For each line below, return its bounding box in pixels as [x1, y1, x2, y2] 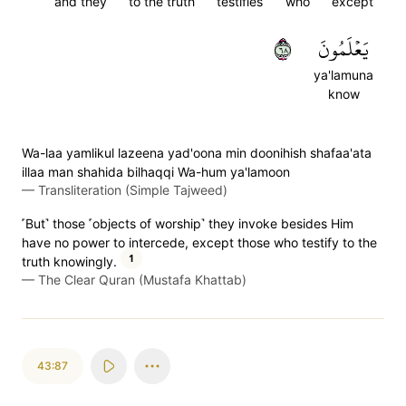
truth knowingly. [22, 254, 117, 269]
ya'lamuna [314, 67, 373, 82]
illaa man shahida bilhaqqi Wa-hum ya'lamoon [22, 164, 290, 179]
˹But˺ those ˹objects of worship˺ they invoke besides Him [22, 216, 353, 231]
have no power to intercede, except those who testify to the [22, 235, 377, 250]
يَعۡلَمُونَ [318, 30, 369, 68]
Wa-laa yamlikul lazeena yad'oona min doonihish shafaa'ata [22, 145, 372, 160]
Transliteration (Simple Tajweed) [38, 182, 227, 198]
